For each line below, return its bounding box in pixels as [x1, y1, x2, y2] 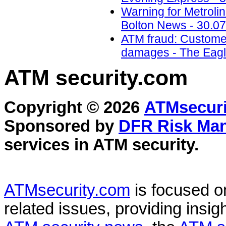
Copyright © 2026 [4, 98, 144, 117]
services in [4, 136, 93, 154]
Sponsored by [4, 117, 119, 136]
